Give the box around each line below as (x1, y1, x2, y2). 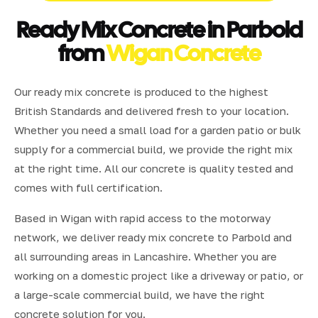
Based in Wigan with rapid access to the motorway (14, 211, 270, 224)
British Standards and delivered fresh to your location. (14, 104, 289, 117)
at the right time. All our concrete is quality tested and (14, 161, 293, 175)
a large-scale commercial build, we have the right (14, 287, 265, 301)
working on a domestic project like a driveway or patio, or (14, 268, 303, 282)
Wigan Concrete (106, 38, 261, 68)
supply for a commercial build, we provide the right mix (14, 142, 292, 155)
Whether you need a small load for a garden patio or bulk (14, 123, 301, 136)
